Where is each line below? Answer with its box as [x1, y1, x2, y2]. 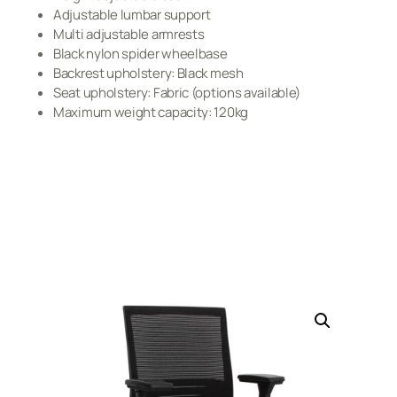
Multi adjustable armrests [53, 25, 205, 43]
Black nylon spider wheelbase [53, 44, 228, 63]
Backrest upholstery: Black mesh [53, 64, 244, 82]
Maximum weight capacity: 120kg [53, 103, 248, 121]
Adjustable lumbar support [53, 5, 211, 24]
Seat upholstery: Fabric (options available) [53, 83, 301, 102]
